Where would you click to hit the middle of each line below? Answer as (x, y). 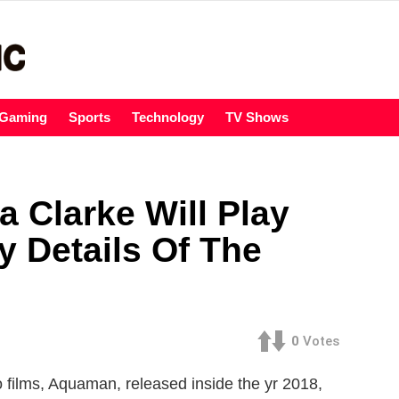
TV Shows (257, 118)
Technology (168, 118)
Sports (90, 118)
